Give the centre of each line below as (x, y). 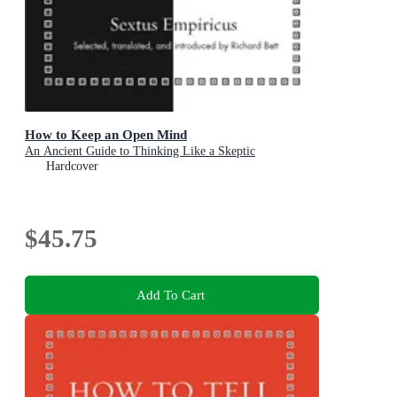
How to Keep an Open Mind (106, 135)
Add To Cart (170, 295)
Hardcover (72, 167)
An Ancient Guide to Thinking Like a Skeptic (140, 152)
